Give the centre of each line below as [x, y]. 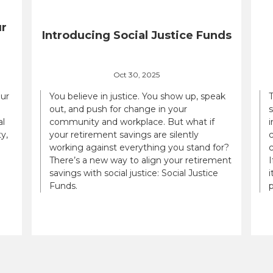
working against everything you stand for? [139, 147]
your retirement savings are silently [124, 134]
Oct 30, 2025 [136, 74]
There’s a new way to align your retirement [140, 160]
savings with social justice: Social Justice [134, 173]
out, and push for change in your [118, 109]
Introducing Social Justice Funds [136, 35]
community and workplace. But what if [132, 122]
